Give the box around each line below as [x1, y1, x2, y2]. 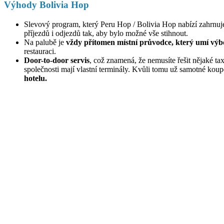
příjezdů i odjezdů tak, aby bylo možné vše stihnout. [24, 29, 188, 38]
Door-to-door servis [24, 56, 89, 65]
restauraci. [24, 47, 56, 56]
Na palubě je [24, 38, 64, 47]
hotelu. [24, 74, 47, 83]
